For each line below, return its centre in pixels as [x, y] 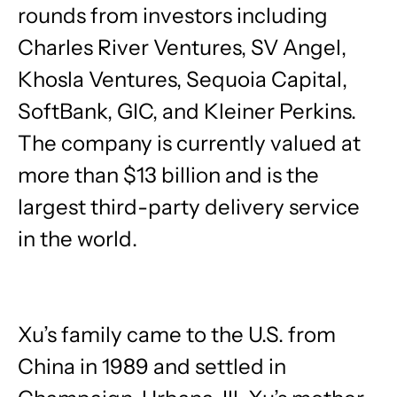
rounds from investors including [173, 16]
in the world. [78, 239]
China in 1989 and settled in [152, 366]
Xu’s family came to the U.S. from [177, 335]
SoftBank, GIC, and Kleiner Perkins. [187, 111]
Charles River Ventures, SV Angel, [182, 47]
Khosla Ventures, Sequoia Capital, [183, 79]
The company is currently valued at [189, 143]
